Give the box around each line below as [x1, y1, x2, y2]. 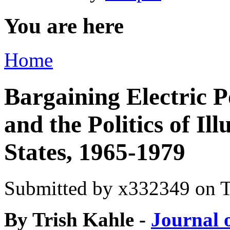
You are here [4, 13, 124, 38]
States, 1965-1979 [4, 138, 185, 165]
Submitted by [4, 177, 118, 200]
